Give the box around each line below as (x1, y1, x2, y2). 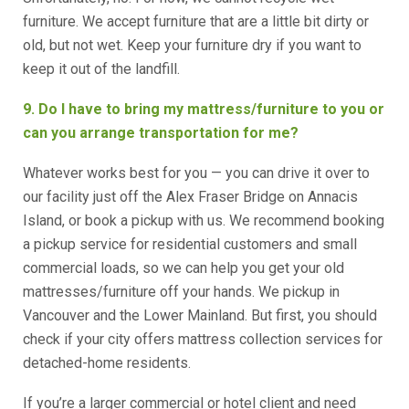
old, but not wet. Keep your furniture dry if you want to (23, 37, 362, 54)
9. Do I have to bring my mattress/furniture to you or (23, 100, 384, 118)
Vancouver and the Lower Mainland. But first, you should (23, 307, 377, 324)
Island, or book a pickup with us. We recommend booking (23, 212, 384, 229)
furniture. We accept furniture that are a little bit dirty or (23, 13, 369, 30)
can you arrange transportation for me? (23, 124, 302, 142)
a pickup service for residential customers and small (23, 236, 357, 253)
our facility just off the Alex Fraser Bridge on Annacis (23, 188, 358, 205)
